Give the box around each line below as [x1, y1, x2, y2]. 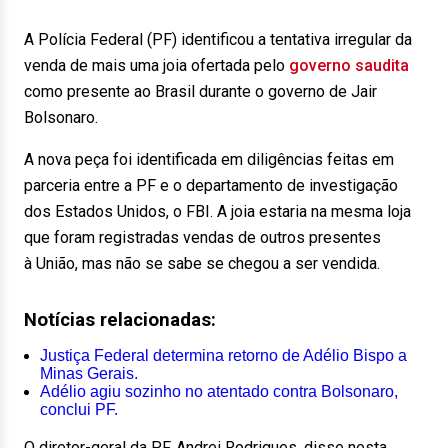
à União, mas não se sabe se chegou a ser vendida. [24, 254, 380, 273]
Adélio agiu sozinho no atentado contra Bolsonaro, [40, 383, 398, 400]
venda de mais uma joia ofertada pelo [24, 56, 289, 75]
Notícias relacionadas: [24, 309, 216, 331]
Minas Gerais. [40, 365, 138, 382]
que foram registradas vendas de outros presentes [24, 228, 381, 247]
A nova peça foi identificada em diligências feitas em [24, 150, 394, 169]
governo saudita [289, 56, 409, 75]
